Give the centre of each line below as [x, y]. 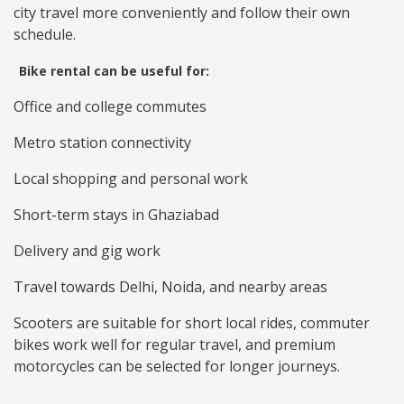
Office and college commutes [110, 107]
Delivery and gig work [87, 251]
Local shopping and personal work [131, 179]
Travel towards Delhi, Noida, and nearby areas [170, 287]
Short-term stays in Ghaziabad [116, 215]
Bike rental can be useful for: [114, 71]
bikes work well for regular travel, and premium [174, 345]
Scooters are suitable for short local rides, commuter [192, 323]
